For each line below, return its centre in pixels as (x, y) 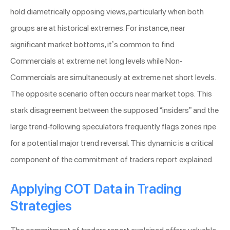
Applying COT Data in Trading (96, 189)
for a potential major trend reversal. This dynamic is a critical (112, 143)
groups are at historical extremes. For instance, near (98, 28)
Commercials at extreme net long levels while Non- (96, 61)
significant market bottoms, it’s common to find (92, 45)
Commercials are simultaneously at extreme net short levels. (113, 78)
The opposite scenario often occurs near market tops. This (111, 94)
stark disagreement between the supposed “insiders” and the (114, 110)
